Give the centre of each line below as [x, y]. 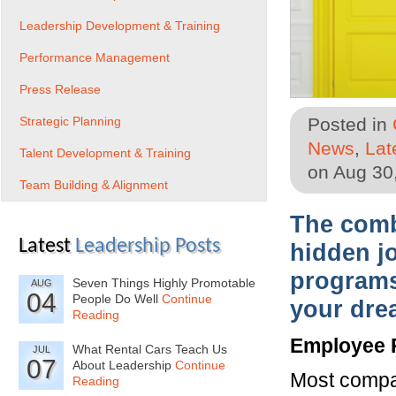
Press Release [60, 89]
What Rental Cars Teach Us [150, 349]
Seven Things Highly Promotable [164, 283]
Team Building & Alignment [94, 185]
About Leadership [124, 365]
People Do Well [117, 299]
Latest [47, 247]
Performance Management [95, 57]
